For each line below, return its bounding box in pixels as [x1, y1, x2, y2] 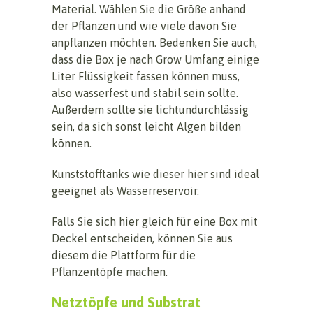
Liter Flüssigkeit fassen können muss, [52, 69, 240, 82]
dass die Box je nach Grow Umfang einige [52, 52, 259, 66]
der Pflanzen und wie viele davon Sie [52, 19, 237, 32]
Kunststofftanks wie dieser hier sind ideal [52, 167, 259, 180]
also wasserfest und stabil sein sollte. [52, 86, 238, 99]
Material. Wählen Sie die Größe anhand [52, 2, 246, 15]
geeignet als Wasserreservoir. [52, 184, 199, 197]
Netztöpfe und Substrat [52, 293, 201, 310]
